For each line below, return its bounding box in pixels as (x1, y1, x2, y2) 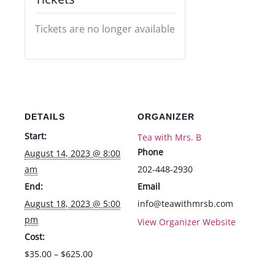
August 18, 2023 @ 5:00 (25, 198, 120, 210)
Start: (25, 130, 47, 142)
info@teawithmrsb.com (137, 198, 233, 210)
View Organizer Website (137, 216, 236, 228)
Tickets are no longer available (35, 22, 175, 36)
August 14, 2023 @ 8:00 (25, 147, 120, 160)
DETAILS (25, 112, 65, 122)
